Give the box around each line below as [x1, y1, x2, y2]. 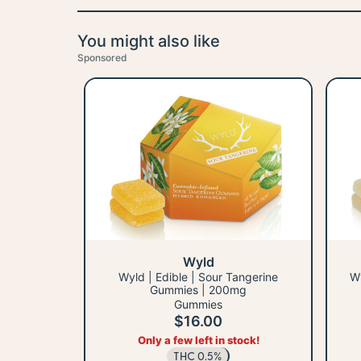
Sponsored [77, 52, 127, 64]
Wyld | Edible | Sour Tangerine [118, 270, 278, 284]
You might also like [77, 31, 220, 52]
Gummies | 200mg [150, 283, 247, 297]
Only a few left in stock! [137, 334, 259, 347]
